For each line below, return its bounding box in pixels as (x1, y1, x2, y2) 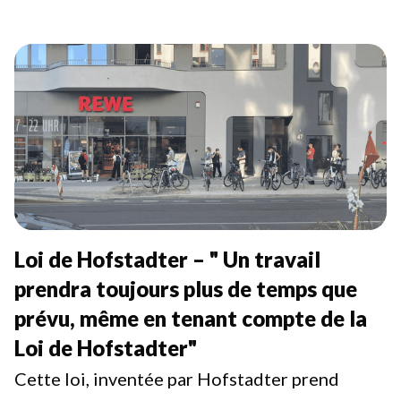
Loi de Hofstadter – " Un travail (14, 246, 320, 272)
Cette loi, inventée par (14, 368, 197, 389)
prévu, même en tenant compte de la (14, 305, 367, 331)
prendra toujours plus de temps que (14, 276, 357, 302)
